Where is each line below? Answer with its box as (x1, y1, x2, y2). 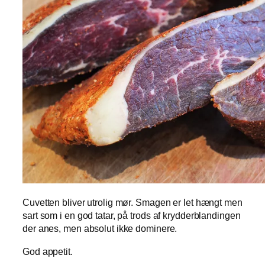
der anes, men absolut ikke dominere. (22, 223, 177, 234)
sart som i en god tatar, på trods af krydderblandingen (22, 210, 241, 221)
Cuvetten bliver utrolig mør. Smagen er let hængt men (22, 197, 243, 208)
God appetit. (22, 245, 73, 257)
